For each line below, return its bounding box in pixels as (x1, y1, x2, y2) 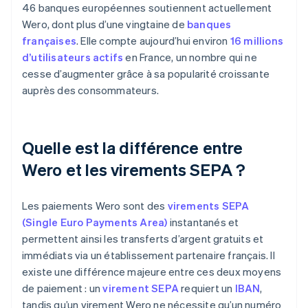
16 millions (230, 34, 284, 48)
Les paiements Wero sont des (22, 199, 168, 213)
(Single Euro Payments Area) (22, 215, 168, 230)
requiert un (179, 281, 235, 296)
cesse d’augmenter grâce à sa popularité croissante (22, 67, 270, 81)
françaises (22, 34, 76, 48)
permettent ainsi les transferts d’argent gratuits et (22, 232, 264, 246)
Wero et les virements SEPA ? (22, 159, 245, 181)
